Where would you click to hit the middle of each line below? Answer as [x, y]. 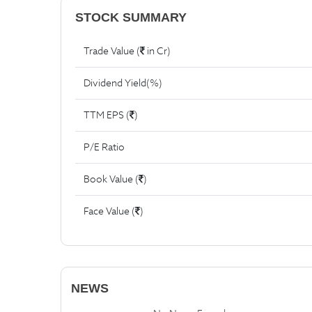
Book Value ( [111, 179]
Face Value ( [109, 211]
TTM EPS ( [107, 115]
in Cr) [158, 51]
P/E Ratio [104, 147]
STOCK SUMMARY [131, 17]
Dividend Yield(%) [123, 83]
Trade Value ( [112, 51]
